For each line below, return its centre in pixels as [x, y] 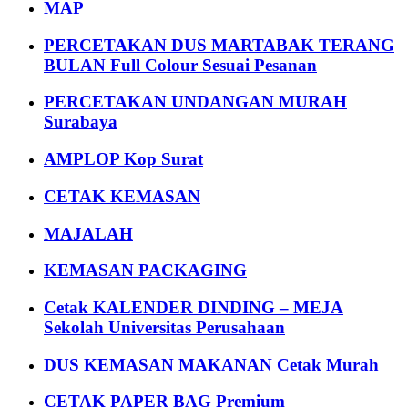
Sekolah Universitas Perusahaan [164, 327]
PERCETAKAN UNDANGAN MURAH [195, 102]
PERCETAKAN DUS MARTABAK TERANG [219, 45]
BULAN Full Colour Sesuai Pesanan [180, 65]
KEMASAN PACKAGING [145, 270]
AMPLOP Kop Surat [123, 159]
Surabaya [81, 122]
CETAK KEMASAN [122, 196]
